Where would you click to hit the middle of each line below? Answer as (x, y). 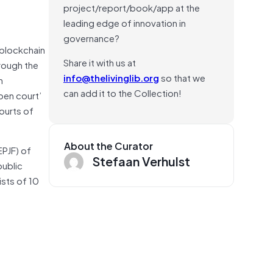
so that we (182, 77)
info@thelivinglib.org (111, 77)
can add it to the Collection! (122, 92)
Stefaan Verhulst (141, 161)
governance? (91, 37)
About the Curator (108, 145)
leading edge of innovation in (125, 22)
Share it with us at (100, 62)
